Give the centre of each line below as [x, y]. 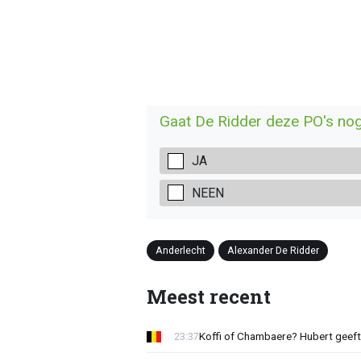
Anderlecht [180, 250]
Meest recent [208, 296]
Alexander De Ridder [273, 250]
